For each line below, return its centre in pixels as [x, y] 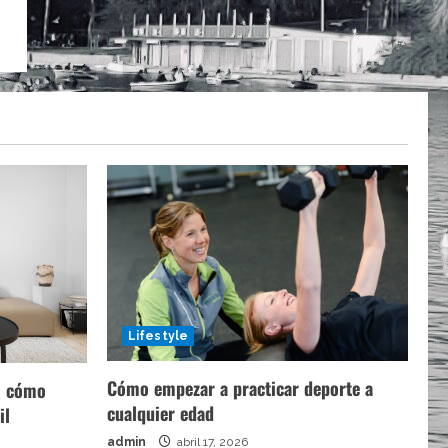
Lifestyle [158, 335]
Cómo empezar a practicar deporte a [240, 387]
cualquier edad [160, 412]
